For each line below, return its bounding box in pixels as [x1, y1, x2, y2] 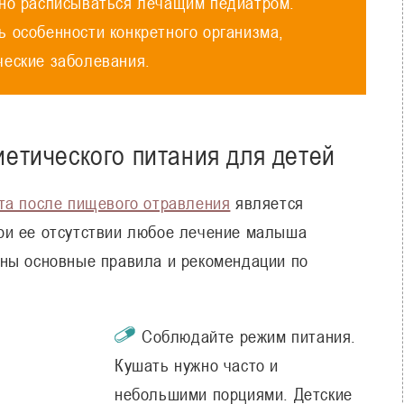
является [230, 192, 304, 213]
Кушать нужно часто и [115, 354, 280, 375]
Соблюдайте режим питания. [142, 326, 357, 346]
